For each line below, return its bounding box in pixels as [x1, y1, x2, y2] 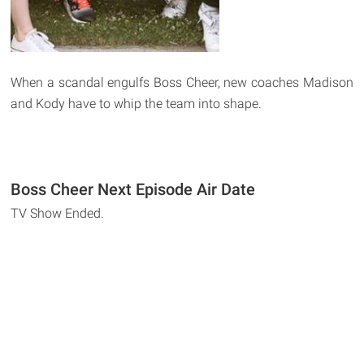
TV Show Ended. [11, 206, 105, 222]
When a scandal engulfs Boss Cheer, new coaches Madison [11, 75, 353, 91]
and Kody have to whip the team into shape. [11, 96, 262, 112]
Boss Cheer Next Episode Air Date [11, 180, 256, 200]
